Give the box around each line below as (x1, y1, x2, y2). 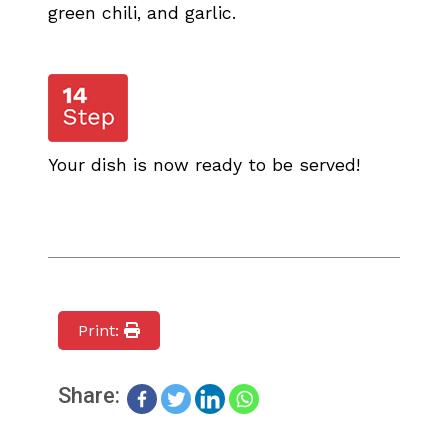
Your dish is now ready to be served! (48, 154, 360, 175)
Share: (58, 382, 125, 408)
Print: (78, 320, 124, 340)
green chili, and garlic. (48, 2, 236, 23)
